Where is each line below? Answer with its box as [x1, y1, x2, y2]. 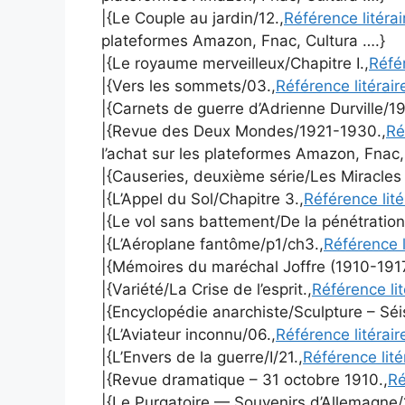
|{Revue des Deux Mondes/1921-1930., [101, 122, 386, 141]
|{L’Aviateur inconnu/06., [101, 325, 276, 344]
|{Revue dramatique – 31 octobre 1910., [101, 371, 388, 390]
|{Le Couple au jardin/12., [101, 9, 284, 28]
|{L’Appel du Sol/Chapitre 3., [101, 190, 304, 209]
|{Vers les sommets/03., [101, 77, 276, 96]
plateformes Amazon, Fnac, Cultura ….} [101, 32, 385, 51]
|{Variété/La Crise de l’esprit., [101, 280, 312, 299]
